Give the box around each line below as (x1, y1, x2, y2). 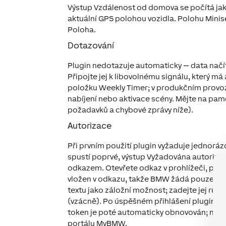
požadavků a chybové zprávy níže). (68, 105, 194, 114)
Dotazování (68, 40, 115, 50)
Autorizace (68, 121, 112, 131)
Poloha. (68, 25, 96, 34)
